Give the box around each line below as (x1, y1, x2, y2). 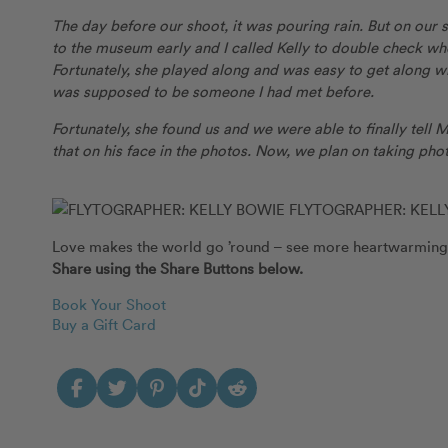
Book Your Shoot (52, 293, 166, 314)
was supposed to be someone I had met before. (52, 80, 374, 101)
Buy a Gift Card (52, 313, 156, 334)
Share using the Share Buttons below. (52, 257, 303, 278)
